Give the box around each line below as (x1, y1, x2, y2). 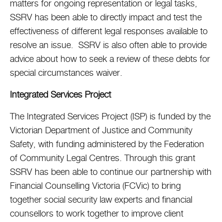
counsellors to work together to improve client (10, 208, 183, 219)
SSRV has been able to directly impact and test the (10, 12, 202, 22)
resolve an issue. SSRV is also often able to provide (10, 40, 207, 50)
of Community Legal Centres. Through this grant (10, 153, 195, 163)
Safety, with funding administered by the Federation (10, 139, 204, 149)
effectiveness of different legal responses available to (10, 26, 208, 36)
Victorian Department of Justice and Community (10, 125, 192, 135)
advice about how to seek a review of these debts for (10, 54, 210, 64)
